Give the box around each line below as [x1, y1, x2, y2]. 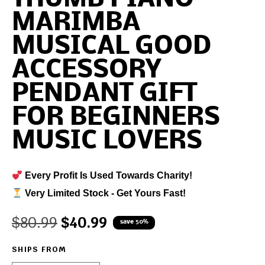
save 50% [120, 218, 148, 225]
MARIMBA [12, 9, 140, 37]
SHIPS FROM [12, 244, 66, 254]
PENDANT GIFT [12, 80, 197, 108]
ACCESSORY [12, 57, 161, 84]
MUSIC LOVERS [12, 128, 202, 155]
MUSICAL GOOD [12, 33, 212, 60]
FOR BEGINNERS [12, 104, 220, 131]
